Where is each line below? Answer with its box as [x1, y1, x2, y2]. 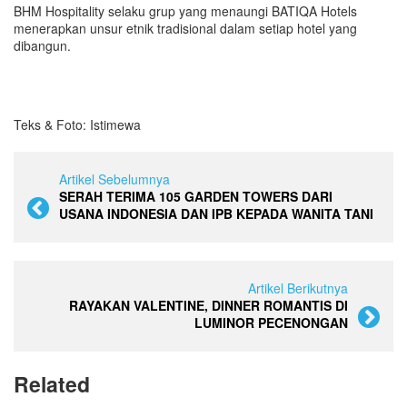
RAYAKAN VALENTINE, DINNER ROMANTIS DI [69, 295, 348, 314]
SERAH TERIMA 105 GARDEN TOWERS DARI [59, 186, 333, 205]
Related [14, 368, 90, 399]
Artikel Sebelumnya [59, 169, 170, 188]
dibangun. [14, 35, 74, 55]
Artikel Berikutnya [248, 278, 348, 297]
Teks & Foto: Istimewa [14, 114, 141, 134]
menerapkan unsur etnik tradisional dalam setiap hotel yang [14, 18, 357, 37]
